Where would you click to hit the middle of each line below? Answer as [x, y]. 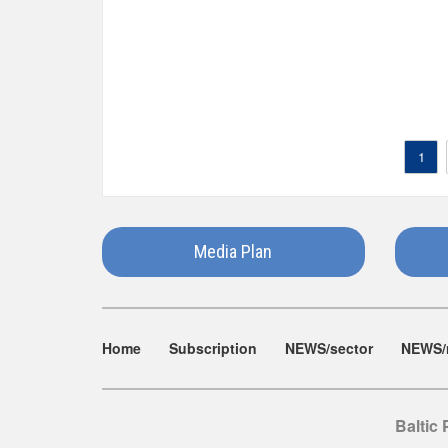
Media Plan [233, 251]
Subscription [213, 348]
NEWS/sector [329, 348]
